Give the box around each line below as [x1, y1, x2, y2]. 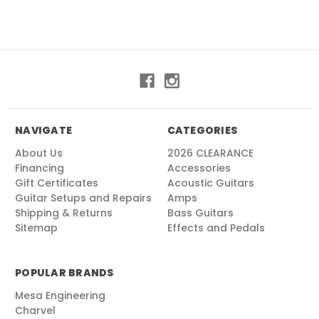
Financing [15, 161, 64, 176]
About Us [15, 146, 63, 161]
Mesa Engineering [15, 288, 105, 303]
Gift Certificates [15, 176, 98, 191]
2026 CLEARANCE [167, 146, 253, 161]
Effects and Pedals [167, 221, 265, 236]
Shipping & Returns [15, 206, 113, 221]
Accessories [167, 161, 231, 176]
